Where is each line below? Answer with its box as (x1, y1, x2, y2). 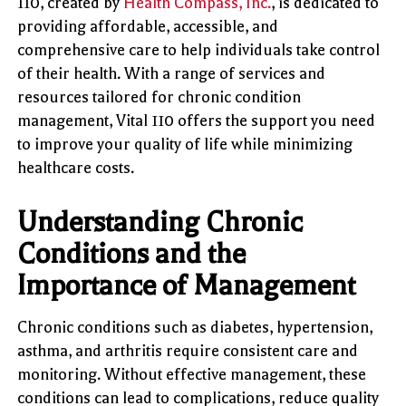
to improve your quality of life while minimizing (17, 134, 353, 153)
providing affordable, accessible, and (17, 16, 279, 35)
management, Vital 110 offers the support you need (17, 111, 376, 130)
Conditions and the (17, 237, 246, 270)
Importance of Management (17, 268, 356, 302)
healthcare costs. (17, 158, 135, 177)
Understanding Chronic (17, 205, 304, 238)
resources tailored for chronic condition (17, 87, 302, 106)
